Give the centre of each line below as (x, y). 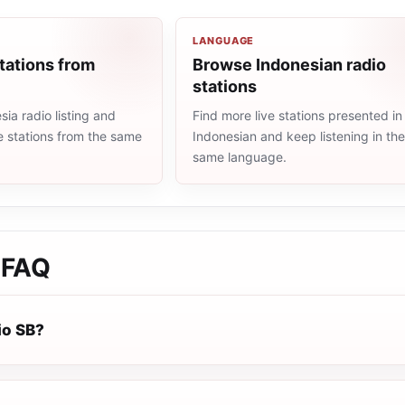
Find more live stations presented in (298, 115)
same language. (240, 157)
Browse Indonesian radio (290, 65)
